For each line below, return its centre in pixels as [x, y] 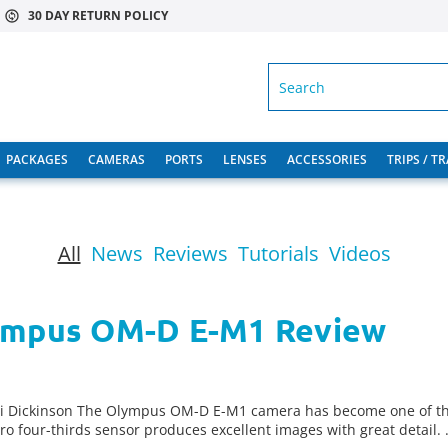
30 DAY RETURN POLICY [98, 15]
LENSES [245, 159]
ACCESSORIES [327, 159]
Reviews [190, 253]
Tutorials [278, 253]
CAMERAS [116, 159]
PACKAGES [37, 159]
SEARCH [302, 75]
